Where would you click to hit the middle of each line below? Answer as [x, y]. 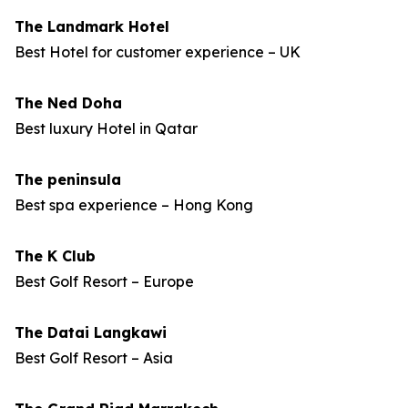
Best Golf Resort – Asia [94, 358]
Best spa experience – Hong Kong [134, 205]
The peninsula [68, 179]
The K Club [55, 256]
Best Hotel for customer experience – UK [158, 52]
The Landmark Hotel [92, 26]
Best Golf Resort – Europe [104, 281]
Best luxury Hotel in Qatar [106, 128]
